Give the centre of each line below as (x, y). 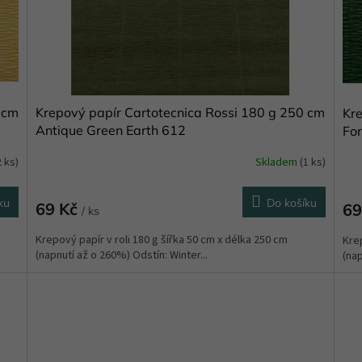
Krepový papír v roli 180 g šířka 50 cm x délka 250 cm (162, 240)
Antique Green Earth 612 (111, 130)
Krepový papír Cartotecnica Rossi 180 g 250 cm (181, 112)
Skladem (277, 163)
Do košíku (291, 202)
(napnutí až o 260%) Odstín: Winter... (122, 255)
